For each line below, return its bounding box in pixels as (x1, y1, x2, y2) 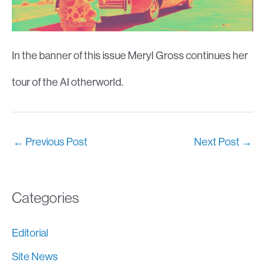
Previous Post (24, 135, 88, 149)
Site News (12, 250, 58, 264)
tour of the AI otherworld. (12, 75, 123, 89)
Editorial (12, 225, 49, 240)
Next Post (194, 135, 241, 149)
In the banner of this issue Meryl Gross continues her (12, 49, 248, 63)
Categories (12, 188, 79, 208)
